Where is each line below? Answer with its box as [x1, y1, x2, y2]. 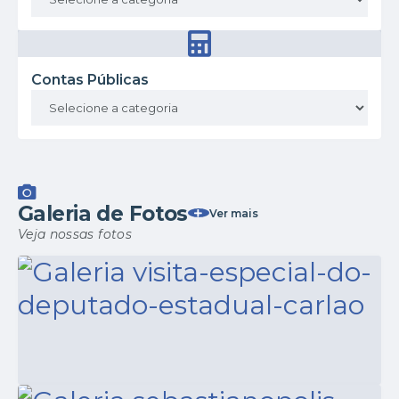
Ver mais [208, 206, 258, 220]
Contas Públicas [31, 71, 149, 89]
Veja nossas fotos [18, 226, 132, 243]
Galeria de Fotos [18, 201, 188, 227]
